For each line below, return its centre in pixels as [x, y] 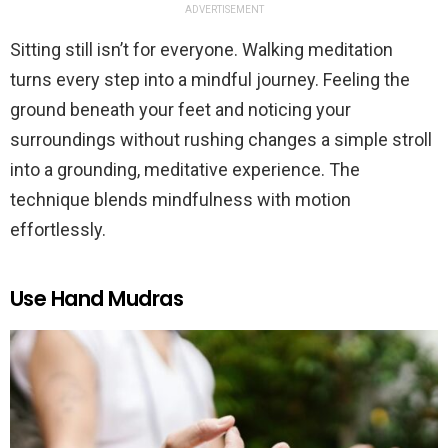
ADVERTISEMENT [224, 9]
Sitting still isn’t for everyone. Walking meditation [201, 49]
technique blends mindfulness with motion [180, 199]
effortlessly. [58, 229]
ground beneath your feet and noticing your [180, 109]
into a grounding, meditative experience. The [185, 169]
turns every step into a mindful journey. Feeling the [210, 79]
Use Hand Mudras [97, 298]
